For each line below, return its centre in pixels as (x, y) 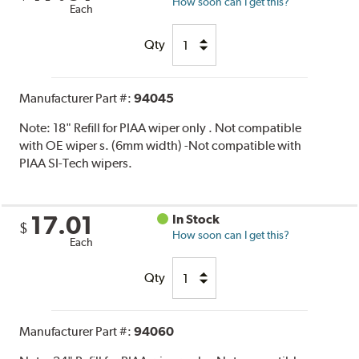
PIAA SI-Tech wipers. (76, 163)
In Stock (196, 220)
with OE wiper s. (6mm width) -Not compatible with (161, 146)
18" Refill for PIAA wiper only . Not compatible (177, 128)
